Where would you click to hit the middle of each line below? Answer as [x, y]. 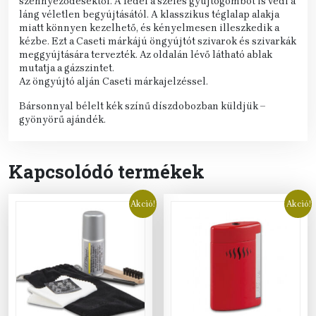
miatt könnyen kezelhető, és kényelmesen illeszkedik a [149, 28]
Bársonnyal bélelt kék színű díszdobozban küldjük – [142, 106]
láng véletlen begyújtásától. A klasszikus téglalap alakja [149, 14]
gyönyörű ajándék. [62, 119]
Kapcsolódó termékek [107, 171]
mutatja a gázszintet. [67, 68]
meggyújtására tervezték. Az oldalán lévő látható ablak [146, 54]
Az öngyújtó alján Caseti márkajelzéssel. [114, 81]
